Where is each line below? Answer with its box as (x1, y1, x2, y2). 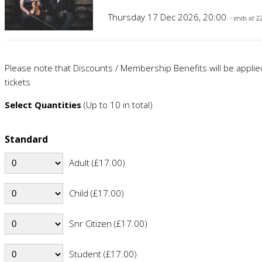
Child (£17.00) (68, 187, 124, 199)
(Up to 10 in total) (81, 98, 153, 111)
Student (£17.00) (68, 247, 137, 260)
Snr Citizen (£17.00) (68, 217, 147, 229)
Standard (4, 132, 48, 146)
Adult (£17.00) (68, 156, 125, 168)
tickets (4, 75, 30, 88)
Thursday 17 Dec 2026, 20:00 (108, 11, 229, 23)
